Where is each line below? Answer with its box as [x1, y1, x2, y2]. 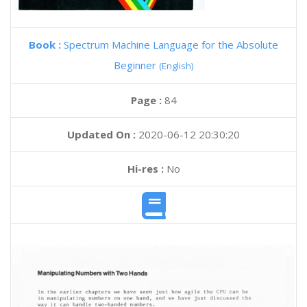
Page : [130, 93, 164, 107]
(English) [159, 60, 193, 72]
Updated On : [67, 127, 136, 141]
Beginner [114, 58, 159, 72]
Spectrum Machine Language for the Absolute [64, 38, 278, 51]
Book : [29, 38, 64, 51]
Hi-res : [127, 162, 164, 175]
